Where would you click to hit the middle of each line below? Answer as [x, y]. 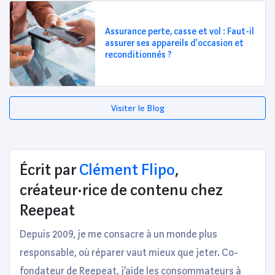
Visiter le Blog [137, 108]
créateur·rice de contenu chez [121, 190]
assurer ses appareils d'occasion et [174, 44]
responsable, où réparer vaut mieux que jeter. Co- [129, 253]
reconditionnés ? [138, 55]
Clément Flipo [127, 170]
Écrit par [49, 170]
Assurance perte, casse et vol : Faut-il [179, 32]
